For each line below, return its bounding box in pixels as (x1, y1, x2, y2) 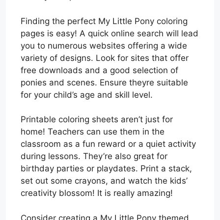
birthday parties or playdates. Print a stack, (21, 164, 192, 174)
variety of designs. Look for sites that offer (21, 53, 189, 63)
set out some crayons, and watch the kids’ (21, 176, 188, 186)
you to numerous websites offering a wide (21, 40, 187, 51)
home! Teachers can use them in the (21, 127, 165, 137)
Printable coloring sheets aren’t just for (21, 114, 173, 125)
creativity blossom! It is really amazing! (21, 188, 173, 198)
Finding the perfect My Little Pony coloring (21, 16, 188, 26)
